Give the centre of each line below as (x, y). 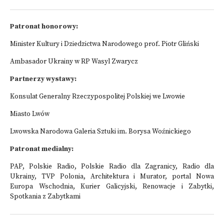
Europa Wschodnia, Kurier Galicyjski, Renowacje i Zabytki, (112, 187)
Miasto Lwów (30, 114)
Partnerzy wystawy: (43, 79)
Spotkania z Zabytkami (45, 197)
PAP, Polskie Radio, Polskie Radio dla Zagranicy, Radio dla (112, 167)
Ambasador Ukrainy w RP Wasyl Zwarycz (74, 62)
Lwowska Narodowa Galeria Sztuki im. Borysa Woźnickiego (100, 132)
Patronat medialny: (42, 149)
